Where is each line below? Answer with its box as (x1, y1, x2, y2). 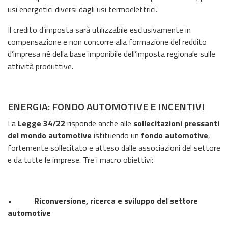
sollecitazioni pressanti (133, 117, 219, 129)
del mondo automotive (8, 129, 92, 141)
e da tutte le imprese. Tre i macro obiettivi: (8, 153, 153, 166)
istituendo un (92, 129, 141, 141)
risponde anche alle (65, 117, 133, 129)
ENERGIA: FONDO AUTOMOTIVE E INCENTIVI (8, 98, 205, 115)
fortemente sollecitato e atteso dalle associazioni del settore (8, 141, 220, 154)
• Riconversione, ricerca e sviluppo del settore (8, 194, 198, 207)
